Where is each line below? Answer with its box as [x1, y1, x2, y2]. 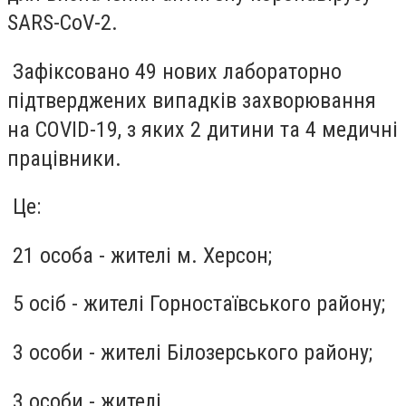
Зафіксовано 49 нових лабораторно [7, 58, 342, 84]
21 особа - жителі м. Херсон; [7, 242, 272, 268]
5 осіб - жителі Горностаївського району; [7, 291, 385, 317]
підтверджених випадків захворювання [7, 87, 376, 113]
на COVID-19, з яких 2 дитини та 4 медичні [7, 116, 398, 142]
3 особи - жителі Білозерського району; [7, 339, 372, 365]
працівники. [7, 145, 121, 171]
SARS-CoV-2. [7, 10, 118, 35]
